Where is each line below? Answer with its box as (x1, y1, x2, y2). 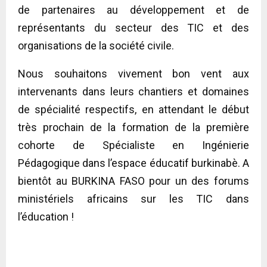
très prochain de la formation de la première (18, 120, 249, 133)
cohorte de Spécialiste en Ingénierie (18, 138, 249, 151)
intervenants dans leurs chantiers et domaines (18, 85, 249, 98)
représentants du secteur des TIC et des (18, 21, 249, 34)
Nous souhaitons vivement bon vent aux (18, 67, 249, 80)
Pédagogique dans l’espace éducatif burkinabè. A (18, 156, 249, 169)
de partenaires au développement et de (18, 3, 249, 16)
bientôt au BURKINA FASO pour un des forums (18, 174, 249, 187)
